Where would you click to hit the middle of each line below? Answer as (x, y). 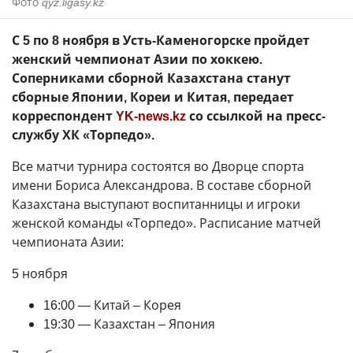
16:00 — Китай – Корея (112, 305)
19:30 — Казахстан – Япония (129, 324)
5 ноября (41, 273)
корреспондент (64, 116)
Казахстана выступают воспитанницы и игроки (156, 204)
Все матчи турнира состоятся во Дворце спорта (158, 166)
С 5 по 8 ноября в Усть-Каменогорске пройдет (161, 40)
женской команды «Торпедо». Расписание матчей (166, 223)
